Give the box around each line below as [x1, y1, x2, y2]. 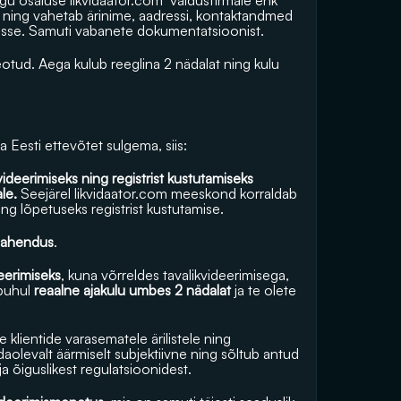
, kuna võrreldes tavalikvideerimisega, [61, 266, 289, 284]
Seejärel [17, 184, 74, 202]
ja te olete [231, 281, 296, 299]
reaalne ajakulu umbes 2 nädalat [34, 281, 231, 299]
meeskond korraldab [167, 184, 297, 202]
